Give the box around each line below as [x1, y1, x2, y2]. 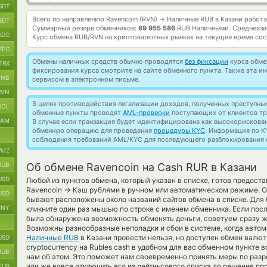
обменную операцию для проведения [32, 126, 154, 135]
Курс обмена [32, 33, 74, 41]
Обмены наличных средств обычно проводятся [32, 57, 185, 66]
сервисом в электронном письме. [32, 75, 140, 83]
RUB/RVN [74, 33, 103, 41]
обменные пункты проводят [32, 108, 123, 117]
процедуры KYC [154, 126, 205, 135]
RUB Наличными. [175, 24, 232, 32]
